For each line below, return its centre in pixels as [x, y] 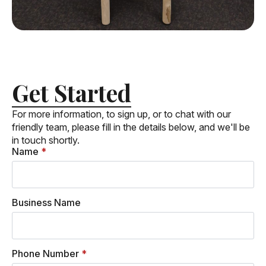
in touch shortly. [46, 140]
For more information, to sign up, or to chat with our [121, 114]
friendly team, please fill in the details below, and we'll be [131, 127]
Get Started [72, 92]
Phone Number [45, 253]
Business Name [46, 202]
